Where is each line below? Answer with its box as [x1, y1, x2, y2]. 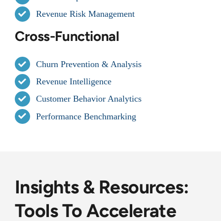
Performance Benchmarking [36, 111, 137, 121]
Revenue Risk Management [36, 9, 135, 19]
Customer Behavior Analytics [36, 94, 142, 104]
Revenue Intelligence [36, 76, 112, 87]
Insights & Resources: [15, 176, 189, 198]
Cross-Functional [15, 28, 119, 45]
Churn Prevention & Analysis [36, 59, 142, 69]
